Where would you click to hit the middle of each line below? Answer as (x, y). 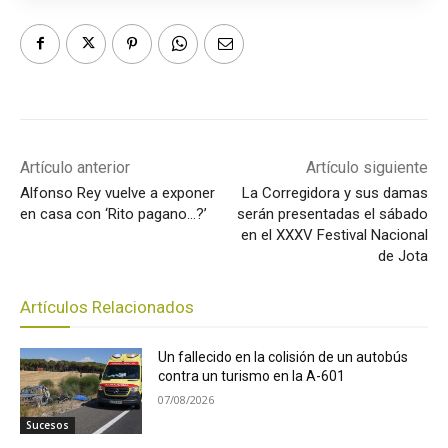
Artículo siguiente (366, 167)
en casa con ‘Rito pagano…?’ (113, 213)
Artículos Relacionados (107, 306)
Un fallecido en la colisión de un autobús (283, 356)
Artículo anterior (75, 167)
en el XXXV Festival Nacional (334, 234)
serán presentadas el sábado (332, 213)
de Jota (402, 255)
